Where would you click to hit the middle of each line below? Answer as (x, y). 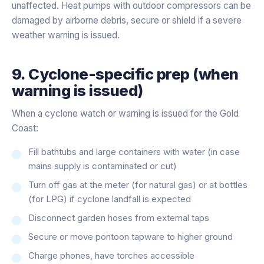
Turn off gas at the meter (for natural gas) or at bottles (138, 184)
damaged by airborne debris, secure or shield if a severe (127, 20)
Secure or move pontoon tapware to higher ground (131, 236)
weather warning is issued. (66, 35)
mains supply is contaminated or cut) (103, 166)
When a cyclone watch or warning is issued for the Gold (125, 113)
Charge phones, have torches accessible (111, 255)
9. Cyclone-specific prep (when (125, 74)
